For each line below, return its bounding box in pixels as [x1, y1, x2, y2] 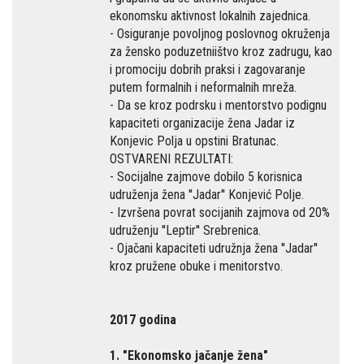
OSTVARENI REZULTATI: [110, 151, 233, 167]
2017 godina [110, 312, 176, 327]
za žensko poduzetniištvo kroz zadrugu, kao [110, 44, 332, 59]
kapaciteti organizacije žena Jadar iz [110, 115, 295, 131]
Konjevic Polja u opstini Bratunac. [110, 133, 279, 149]
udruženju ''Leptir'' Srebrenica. [110, 223, 261, 238]
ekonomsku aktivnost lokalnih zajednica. [110, 8, 310, 24]
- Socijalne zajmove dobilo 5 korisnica [110, 169, 302, 184]
